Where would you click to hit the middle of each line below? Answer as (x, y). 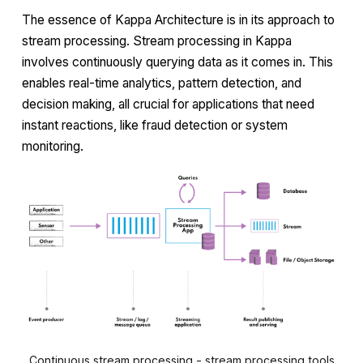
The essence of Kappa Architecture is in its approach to (178, 19)
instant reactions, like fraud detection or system (155, 125)
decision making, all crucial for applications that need (168, 104)
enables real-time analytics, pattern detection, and (162, 83)
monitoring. (53, 146)
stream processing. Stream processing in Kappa (157, 41)
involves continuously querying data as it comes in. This (177, 62)
